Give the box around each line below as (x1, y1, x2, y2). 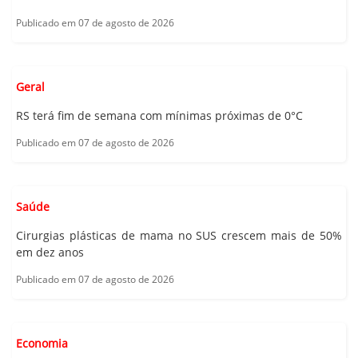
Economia (16, 335, 68, 351)
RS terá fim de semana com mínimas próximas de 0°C (16, 107, 303, 123)
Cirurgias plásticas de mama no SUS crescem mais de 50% (16, 227, 342, 243)
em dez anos (16, 244, 84, 260)
